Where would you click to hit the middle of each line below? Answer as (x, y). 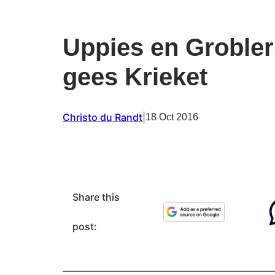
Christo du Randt (103, 118)
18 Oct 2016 (172, 117)
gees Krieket (135, 77)
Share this (96, 197)
